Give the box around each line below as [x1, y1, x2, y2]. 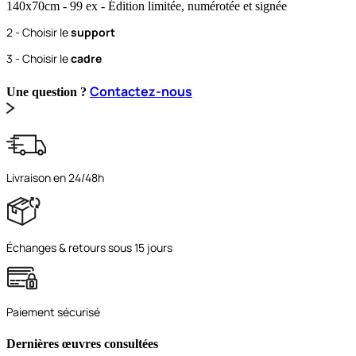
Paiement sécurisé [6, 304, 100, 320]
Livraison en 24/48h [6, 170, 104, 186]
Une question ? [6, 85, 90, 99]
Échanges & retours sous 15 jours [6, 240, 172, 256]
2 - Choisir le [6, 24, 71, 40]
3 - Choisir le [6, 50, 71, 66]
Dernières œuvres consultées [6, 336, 158, 350]
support [71, 24, 115, 40]
